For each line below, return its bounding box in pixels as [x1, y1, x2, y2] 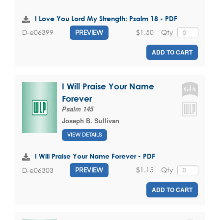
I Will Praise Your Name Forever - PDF [35, 152, 155, 161]
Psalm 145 [62, 104, 93, 113]
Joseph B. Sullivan [62, 115, 119, 125]
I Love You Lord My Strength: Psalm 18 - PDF [35, 14, 177, 23]
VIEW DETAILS [67, 132, 102, 138]
